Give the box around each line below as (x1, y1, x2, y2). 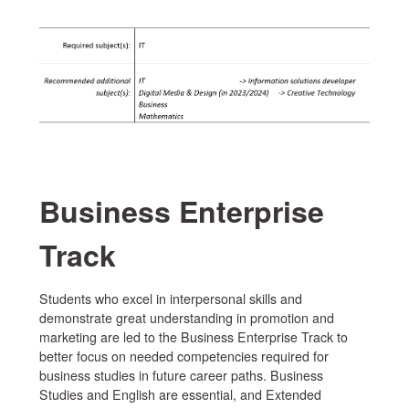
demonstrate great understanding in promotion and (38, 309, 334, 328)
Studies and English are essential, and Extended (38, 385, 321, 404)
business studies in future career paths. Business (38, 366, 323, 385)
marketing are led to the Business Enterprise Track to (38, 328, 348, 347)
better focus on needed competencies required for (38, 347, 329, 366)
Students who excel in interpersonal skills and (38, 289, 302, 309)
